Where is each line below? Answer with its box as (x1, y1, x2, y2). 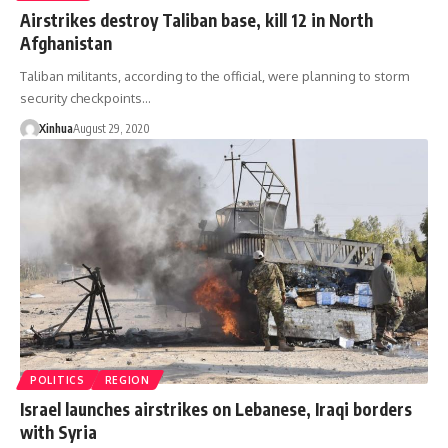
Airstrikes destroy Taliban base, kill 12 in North (20, 8, 373, 31)
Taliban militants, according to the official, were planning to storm (20, 67, 409, 84)
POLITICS (30, 373, 85, 386)
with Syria (20, 420, 97, 443)
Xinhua (38, 120, 73, 136)
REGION (104, 373, 150, 386)
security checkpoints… (20, 89, 151, 106)
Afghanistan (20, 31, 112, 54)
